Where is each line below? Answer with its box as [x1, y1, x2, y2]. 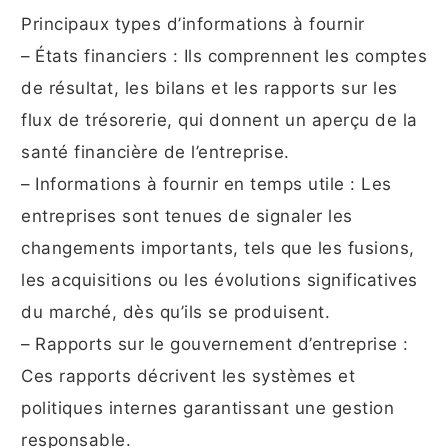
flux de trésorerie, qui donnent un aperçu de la [21, 110, 418, 131]
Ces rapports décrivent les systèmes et [21, 366, 355, 387]
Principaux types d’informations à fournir [21, 14, 365, 35]
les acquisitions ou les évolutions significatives [21, 270, 418, 291]
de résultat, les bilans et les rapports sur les [21, 78, 398, 99]
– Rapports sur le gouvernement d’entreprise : [21, 334, 409, 355]
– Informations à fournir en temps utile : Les [21, 174, 392, 195]
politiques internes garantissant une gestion [21, 398, 394, 419]
